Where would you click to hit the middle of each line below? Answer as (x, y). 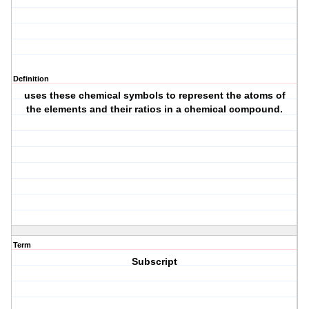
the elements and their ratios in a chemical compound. (155, 109)
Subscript (155, 262)
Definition (31, 79)
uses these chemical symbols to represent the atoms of (154, 96)
